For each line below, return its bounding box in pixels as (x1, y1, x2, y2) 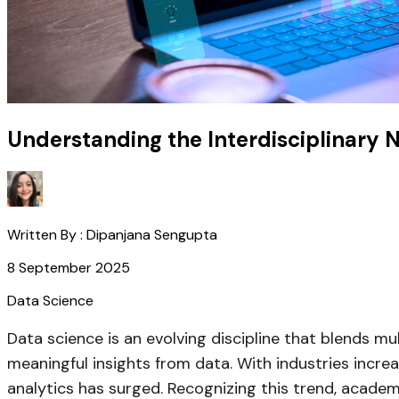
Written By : (7, 224, 86, 244)
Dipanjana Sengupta (86, 224, 217, 244)
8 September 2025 (7, 257, 130, 277)
